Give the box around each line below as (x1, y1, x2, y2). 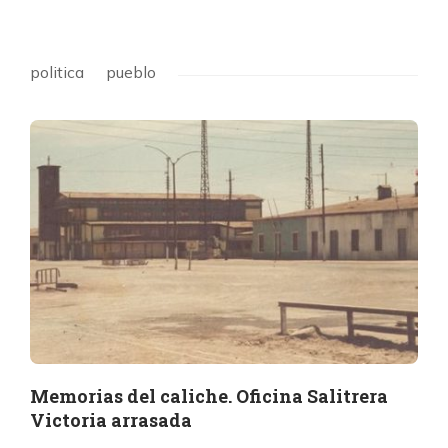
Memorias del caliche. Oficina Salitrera (30, 384, 388, 409)
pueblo (106, 61, 156, 82)
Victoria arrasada (30, 408, 192, 433)
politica (30, 61, 84, 82)
